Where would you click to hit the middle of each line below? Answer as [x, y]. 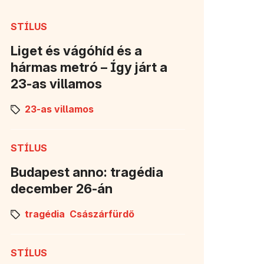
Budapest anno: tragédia [87, 172]
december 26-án [62, 188]
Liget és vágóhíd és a [76, 50]
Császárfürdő [102, 214]
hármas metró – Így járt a [89, 67]
